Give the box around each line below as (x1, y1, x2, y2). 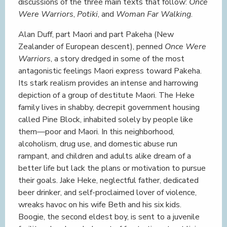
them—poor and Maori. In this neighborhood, (18, 126, 174, 137)
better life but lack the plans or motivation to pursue (18, 163, 206, 174)
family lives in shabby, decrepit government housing (18, 102, 200, 113)
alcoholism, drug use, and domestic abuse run (18, 138, 177, 149)
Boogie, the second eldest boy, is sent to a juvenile (18, 211, 200, 222)
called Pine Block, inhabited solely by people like (18, 114, 193, 125)
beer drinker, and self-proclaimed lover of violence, (18, 187, 197, 198)
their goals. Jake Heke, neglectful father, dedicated (18, 175, 199, 186)
